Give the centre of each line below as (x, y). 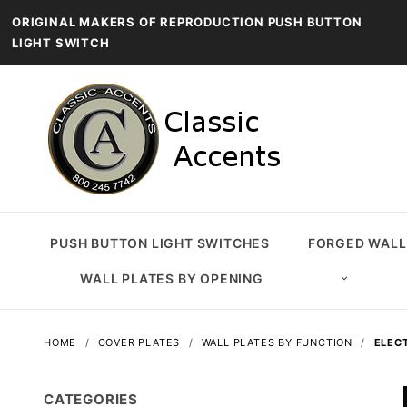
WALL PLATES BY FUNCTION (277, 342)
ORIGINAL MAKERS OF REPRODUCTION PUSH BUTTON (187, 22)
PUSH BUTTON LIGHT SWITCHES (160, 243)
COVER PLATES (139, 342)
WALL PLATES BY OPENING (172, 278)
